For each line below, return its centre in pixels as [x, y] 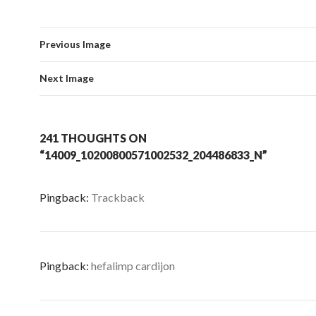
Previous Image [75, 44]
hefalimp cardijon [133, 266]
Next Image [67, 78]
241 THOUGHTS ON [93, 138]
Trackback [118, 197]
